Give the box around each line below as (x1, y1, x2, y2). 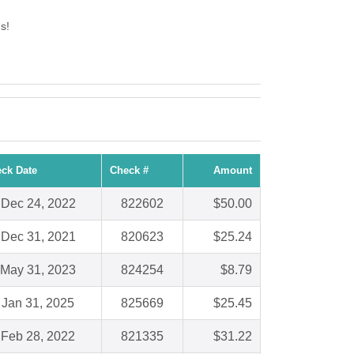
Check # (110, 164, 149, 177)
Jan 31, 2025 (2, 296, 74, 311)
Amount (213, 164, 252, 177)
